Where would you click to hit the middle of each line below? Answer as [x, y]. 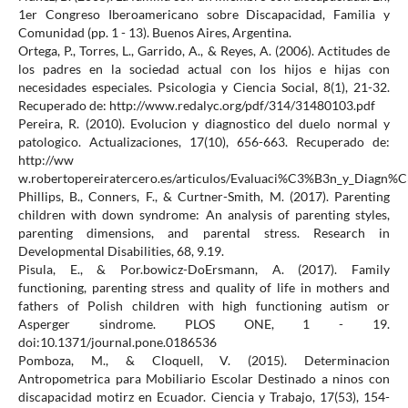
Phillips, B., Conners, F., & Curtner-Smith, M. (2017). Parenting [204, 197]
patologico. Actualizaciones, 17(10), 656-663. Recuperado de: [204, 142]
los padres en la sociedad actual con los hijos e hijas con [204, 69]
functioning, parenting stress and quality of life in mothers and [204, 288]
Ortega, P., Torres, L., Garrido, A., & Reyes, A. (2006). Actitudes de [204, 51]
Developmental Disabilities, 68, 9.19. [121, 251]
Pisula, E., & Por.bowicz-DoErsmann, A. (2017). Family [204, 270]
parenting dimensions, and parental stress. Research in [204, 233]
